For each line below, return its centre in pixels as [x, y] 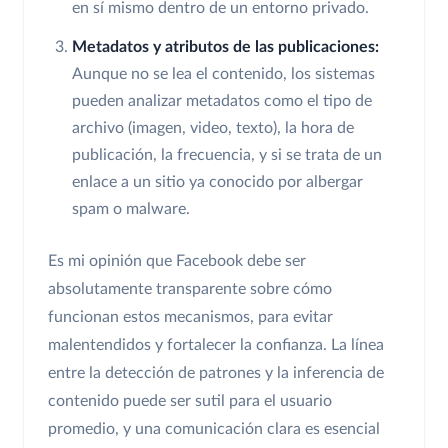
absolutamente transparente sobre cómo [190, 288]
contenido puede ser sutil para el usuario [190, 400]
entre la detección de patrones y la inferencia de [216, 372]
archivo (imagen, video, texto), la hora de [213, 127]
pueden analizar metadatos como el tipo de [222, 100]
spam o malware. [131, 208]
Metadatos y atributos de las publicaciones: [225, 46]
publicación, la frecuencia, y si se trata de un [227, 154]
